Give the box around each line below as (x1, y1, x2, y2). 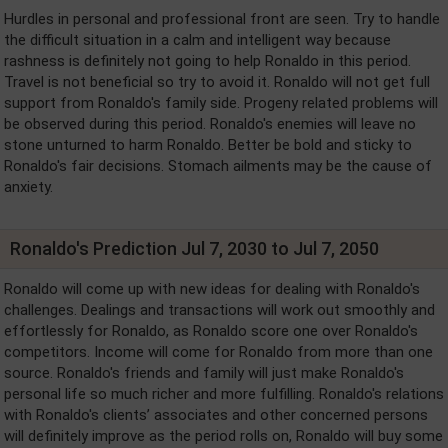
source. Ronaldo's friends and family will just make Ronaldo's (4, 363, 404, 382)
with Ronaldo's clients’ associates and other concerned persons (4, 405, 428, 424)
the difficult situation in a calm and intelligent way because (4, 30, 391, 49)
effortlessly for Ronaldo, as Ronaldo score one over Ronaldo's (4, 321, 418, 340)
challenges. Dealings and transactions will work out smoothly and (4, 300, 435, 319)
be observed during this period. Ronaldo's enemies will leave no (4, 114, 416, 133)
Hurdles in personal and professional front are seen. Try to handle (4, 9, 440, 28)
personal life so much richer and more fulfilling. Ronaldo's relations (4, 384, 444, 403)
